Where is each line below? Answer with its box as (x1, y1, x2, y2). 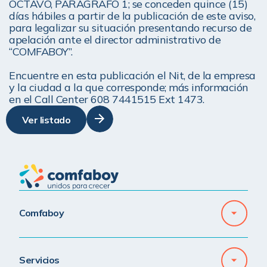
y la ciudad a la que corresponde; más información (9, 80, 249, 95)
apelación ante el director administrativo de (9, 33, 221, 47)
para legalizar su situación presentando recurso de (9, 21, 252, 35)
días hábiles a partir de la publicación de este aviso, (9, 9, 255, 23)
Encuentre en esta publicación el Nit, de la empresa (9, 69, 256, 83)
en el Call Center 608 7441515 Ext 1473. (9, 92, 204, 107)
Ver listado (21, 114, 71, 126)
